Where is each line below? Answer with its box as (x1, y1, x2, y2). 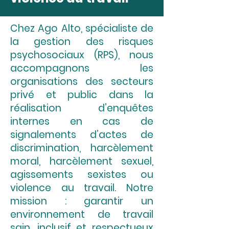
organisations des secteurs (10, 75, 153, 88)
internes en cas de (10, 114, 153, 128)
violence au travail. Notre (10, 181, 153, 195)
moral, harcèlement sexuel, (10, 154, 153, 168)
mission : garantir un (10, 194, 153, 208)
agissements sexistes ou (10, 168, 153, 181)
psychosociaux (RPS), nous (10, 48, 153, 62)
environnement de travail (10, 208, 153, 221)
